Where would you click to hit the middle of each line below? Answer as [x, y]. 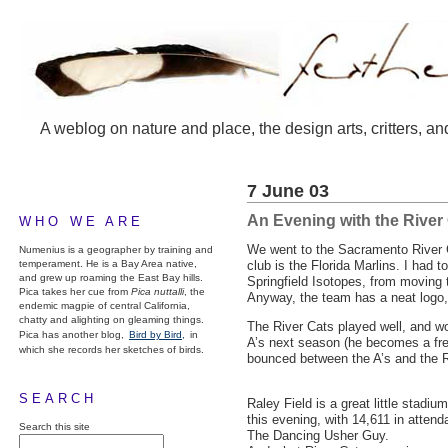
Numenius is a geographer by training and [116, 249]
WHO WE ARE [81, 221]
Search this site [54, 426]
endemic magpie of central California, [104, 305]
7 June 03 [288, 191]
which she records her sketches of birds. [111, 349]
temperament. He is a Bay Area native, [108, 263]
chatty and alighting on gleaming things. [111, 319]
